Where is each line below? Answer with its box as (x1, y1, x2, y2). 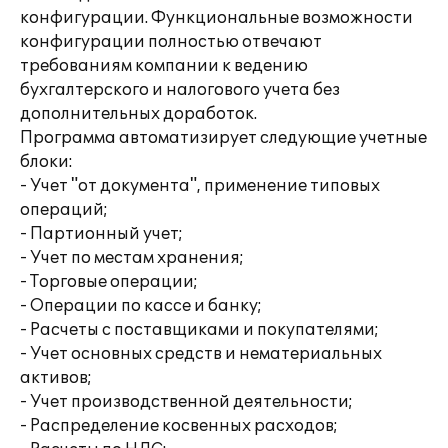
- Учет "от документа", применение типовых (20, 176, 380, 196)
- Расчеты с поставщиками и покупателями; (20, 320, 379, 340)
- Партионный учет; (20, 224, 183, 244)
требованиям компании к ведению (20, 56, 308, 76)
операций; (20, 200, 108, 220)
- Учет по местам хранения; (20, 248, 244, 268)
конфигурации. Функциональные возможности (20, 8, 413, 28)
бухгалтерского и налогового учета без (20, 80, 340, 100)
